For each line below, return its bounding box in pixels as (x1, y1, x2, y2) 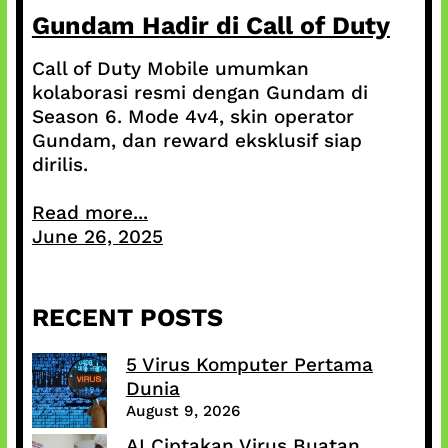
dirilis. (31, 153, 88, 177)
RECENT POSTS (31, 303, 223, 333)
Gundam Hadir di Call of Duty (31, 11, 390, 41)
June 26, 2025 (31, 225, 163, 249)
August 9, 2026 (125, 402, 240, 421)
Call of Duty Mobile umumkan (31, 57, 309, 81)
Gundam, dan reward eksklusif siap (31, 129, 362, 153)
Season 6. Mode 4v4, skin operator (31, 105, 354, 129)
